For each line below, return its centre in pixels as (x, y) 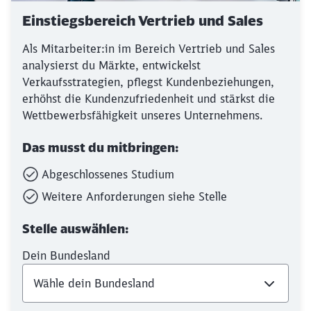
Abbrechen (118, 47)
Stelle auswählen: (75, 229)
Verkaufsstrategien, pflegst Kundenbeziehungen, (148, 82)
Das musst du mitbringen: (100, 148)
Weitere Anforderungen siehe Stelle (134, 196)
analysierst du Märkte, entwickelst (111, 65)
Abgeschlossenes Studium (108, 174)
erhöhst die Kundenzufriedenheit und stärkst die (149, 99)
